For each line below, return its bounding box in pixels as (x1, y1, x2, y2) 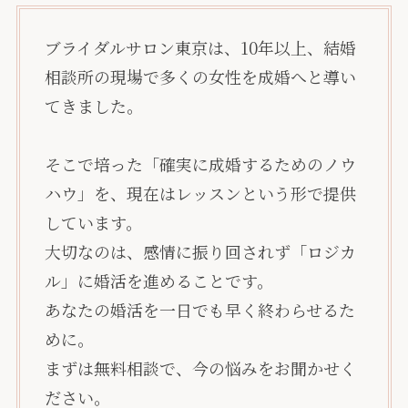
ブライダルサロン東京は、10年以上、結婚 (44, 36, 356, 60)
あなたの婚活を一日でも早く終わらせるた (44, 298, 355, 322)
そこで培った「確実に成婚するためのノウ (44, 152, 356, 177)
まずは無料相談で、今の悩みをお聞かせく (44, 356, 356, 381)
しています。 (44, 210, 142, 235)
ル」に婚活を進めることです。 (44, 269, 273, 293)
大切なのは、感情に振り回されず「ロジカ (44, 240, 356, 264)
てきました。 (44, 94, 143, 118)
